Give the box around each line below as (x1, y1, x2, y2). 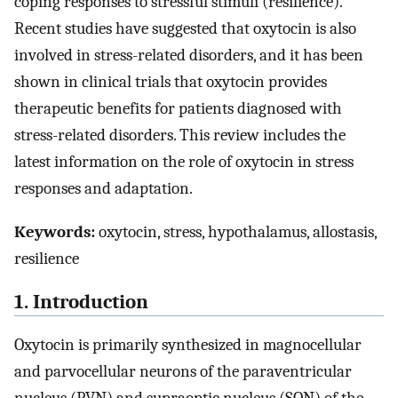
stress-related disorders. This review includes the (14, 125, 346, 146)
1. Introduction (14, 290, 148, 314)
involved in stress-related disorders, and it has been (14, 45, 363, 66)
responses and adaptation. (14, 179, 193, 199)
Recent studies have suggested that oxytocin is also (14, 19, 356, 39)
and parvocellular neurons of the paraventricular (14, 362, 352, 382)
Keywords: (14, 221, 95, 242)
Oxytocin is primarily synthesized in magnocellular (14, 335, 362, 355)
